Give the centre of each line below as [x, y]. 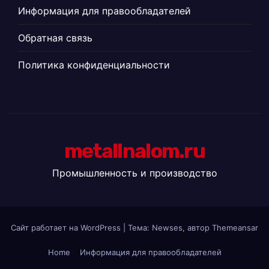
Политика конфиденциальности [94, 65]
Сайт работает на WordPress [67, 228]
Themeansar [235, 228]
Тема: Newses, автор [170, 228]
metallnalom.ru [134, 151]
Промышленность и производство [134, 173]
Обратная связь [55, 38]
